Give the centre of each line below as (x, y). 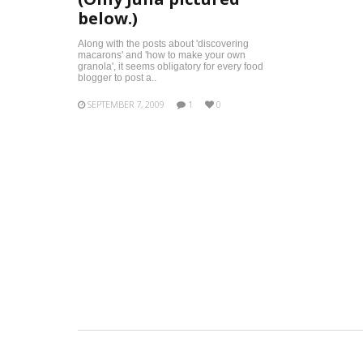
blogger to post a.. (117, 78)
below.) (108, 18)
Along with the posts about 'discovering (163, 44)
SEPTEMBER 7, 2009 (126, 104)
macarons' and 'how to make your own (162, 55)
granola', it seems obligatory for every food (171, 66)
